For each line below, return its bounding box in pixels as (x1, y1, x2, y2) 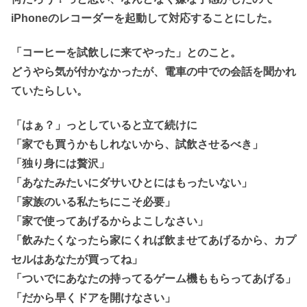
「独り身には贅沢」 (11, 158, 110, 170)
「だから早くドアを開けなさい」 (11, 292, 175, 304)
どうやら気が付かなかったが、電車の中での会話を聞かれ (11, 66, 296, 77)
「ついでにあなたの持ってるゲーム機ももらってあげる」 (11, 273, 296, 285)
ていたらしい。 (11, 85, 88, 97)
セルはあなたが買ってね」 (11, 254, 143, 266)
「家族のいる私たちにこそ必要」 (11, 196, 175, 208)
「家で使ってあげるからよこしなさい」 (11, 215, 208, 228)
